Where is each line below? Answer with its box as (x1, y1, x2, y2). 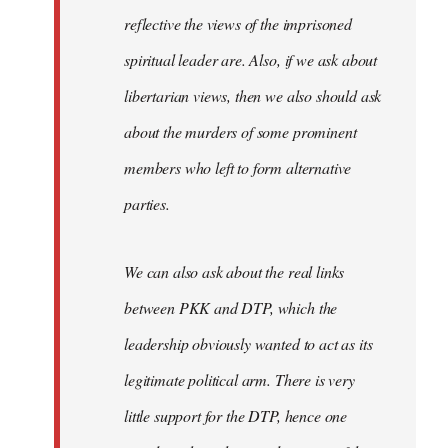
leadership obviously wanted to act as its (124, 333, 373, 354)
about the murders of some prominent (124, 121, 357, 142)
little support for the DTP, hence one (124, 405, 348, 426)
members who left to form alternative (124, 157, 352, 178)
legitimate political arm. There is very (124, 369, 355, 390)
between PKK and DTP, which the (124, 297, 338, 318)
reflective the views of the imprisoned (124, 13, 352, 34)
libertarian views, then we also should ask (124, 85, 382, 106)
